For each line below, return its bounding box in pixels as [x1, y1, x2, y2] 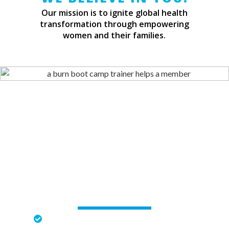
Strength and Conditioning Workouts [46, 214, 194, 225]
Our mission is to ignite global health [41, 7, 188, 19]
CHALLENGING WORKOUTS [51, 186, 178, 206]
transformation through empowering [39, 18, 189, 30]
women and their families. [63, 30, 166, 41]
